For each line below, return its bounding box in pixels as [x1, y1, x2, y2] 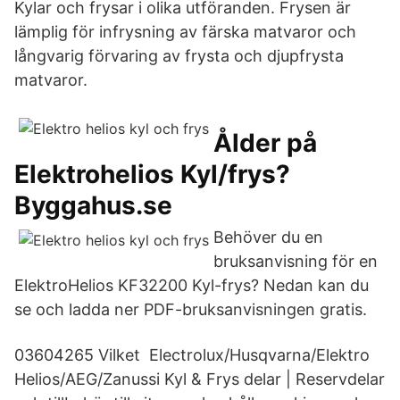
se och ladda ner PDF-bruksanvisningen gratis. [14, 300, 367, 319]
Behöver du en [213, 228, 323, 246]
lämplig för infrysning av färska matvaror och [14, 22, 356, 41]
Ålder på [213, 128, 317, 158]
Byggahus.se [14, 190, 172, 221]
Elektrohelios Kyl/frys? [14, 159, 290, 189]
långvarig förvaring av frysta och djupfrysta [14, 46, 344, 65]
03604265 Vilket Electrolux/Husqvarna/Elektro [14, 346, 370, 364]
